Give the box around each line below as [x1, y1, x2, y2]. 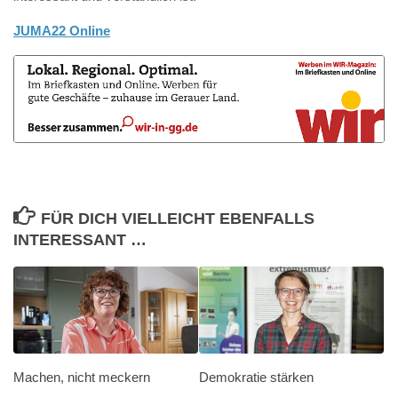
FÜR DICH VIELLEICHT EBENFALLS [40, 209, 314, 227]
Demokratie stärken [199, 369, 314, 385]
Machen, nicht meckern [13, 369, 150, 385]
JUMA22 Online [13, 23, 110, 39]
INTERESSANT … [13, 230, 147, 249]
